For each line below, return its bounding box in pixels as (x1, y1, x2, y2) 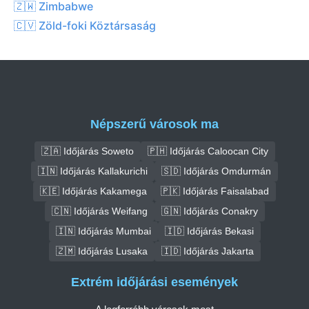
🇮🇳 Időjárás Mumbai (55, 225, 151, 237)
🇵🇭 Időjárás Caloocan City (147, 145, 268, 157)
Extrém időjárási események (71, 275, 238, 290)
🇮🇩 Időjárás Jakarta (161, 245, 254, 257)
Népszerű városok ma (90, 117, 219, 131)
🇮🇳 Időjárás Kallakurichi (38, 165, 148, 177)
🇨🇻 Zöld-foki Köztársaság (14, 18, 156, 32)
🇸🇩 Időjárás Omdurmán (161, 165, 271, 177)
